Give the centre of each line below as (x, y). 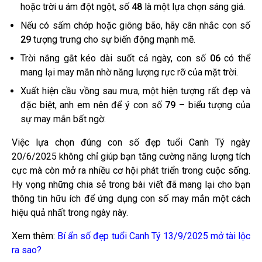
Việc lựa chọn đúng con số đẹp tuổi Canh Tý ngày (131, 142)
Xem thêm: (35, 236)
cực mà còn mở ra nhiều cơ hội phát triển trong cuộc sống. (131, 170)
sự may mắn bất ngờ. (63, 119)
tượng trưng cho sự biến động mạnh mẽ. (113, 39)
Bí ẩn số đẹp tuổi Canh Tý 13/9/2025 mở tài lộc (154, 236)
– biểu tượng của (213, 105)
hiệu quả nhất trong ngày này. (70, 212)
